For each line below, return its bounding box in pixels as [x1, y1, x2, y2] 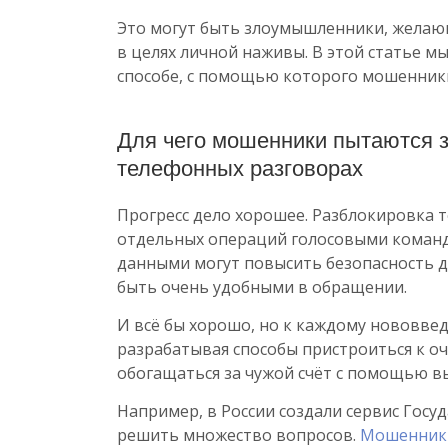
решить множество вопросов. [117, 423, 360, 446]
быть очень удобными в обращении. [117, 275, 407, 298]
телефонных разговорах [117, 155, 363, 181]
